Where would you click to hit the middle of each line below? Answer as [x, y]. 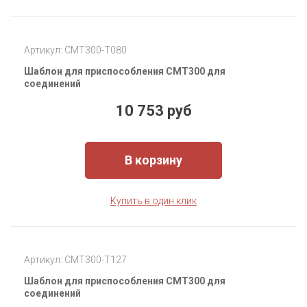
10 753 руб [153, 111]
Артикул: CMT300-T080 [75, 50]
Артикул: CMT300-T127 [75, 260]
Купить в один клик [153, 201]
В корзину [153, 160]
